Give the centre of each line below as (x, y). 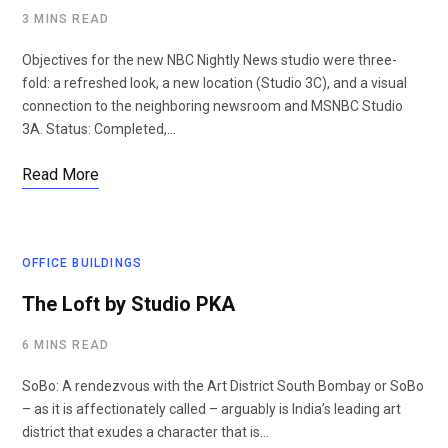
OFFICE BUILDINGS (82, 263)
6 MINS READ (66, 345)
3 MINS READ (66, 19)
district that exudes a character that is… (145, 432)
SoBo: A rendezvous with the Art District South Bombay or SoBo (223, 386)
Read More (60, 174)
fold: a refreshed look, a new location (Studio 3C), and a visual (214, 83)
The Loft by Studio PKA (128, 304)
